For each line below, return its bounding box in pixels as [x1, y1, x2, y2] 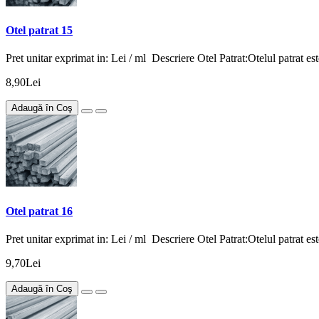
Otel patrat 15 [6, 24, 73, 37]
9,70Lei [6, 257, 41, 269]
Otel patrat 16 [6, 204, 73, 217]
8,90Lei [6, 76, 41, 89]
